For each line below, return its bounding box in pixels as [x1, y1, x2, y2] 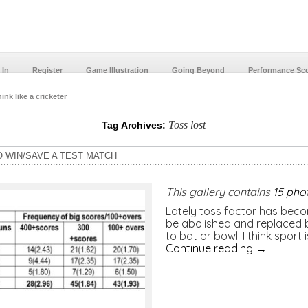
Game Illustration [85, 66, 148, 74]
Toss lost [168, 119, 206, 131]
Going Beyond [171, 66, 225, 74]
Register [32, 66, 63, 74]
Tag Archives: [102, 120, 169, 131]
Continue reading [165, 241, 256, 255]
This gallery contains [165, 185, 273, 199]
